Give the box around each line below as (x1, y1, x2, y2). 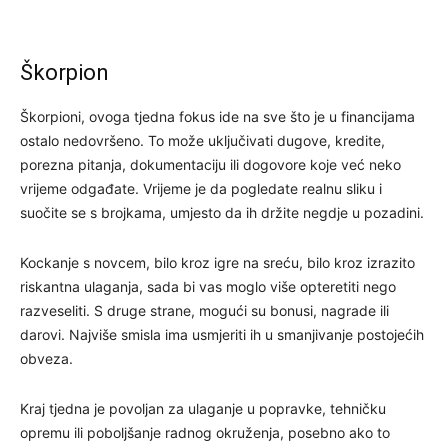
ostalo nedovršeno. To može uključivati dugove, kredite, (20, 131, 385, 149)
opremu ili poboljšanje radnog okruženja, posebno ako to (20, 423, 390, 441)
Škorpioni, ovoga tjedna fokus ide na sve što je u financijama (20, 107, 415, 125)
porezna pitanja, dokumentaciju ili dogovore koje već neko (20, 155, 401, 173)
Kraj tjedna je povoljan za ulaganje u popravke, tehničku (20, 399, 386, 417)
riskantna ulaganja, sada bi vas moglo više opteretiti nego (20, 277, 396, 295)
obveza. (20, 349, 73, 367)
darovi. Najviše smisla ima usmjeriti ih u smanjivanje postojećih (20, 325, 424, 343)
